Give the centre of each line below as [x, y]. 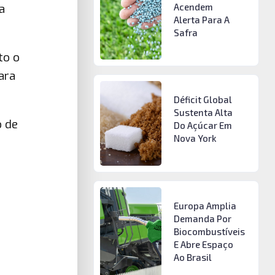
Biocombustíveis [209, 231]
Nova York [195, 138]
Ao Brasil [192, 257]
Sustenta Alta [203, 113]
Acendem [193, 7]
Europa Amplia [205, 205]
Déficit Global [203, 100]
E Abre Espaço [203, 244]
